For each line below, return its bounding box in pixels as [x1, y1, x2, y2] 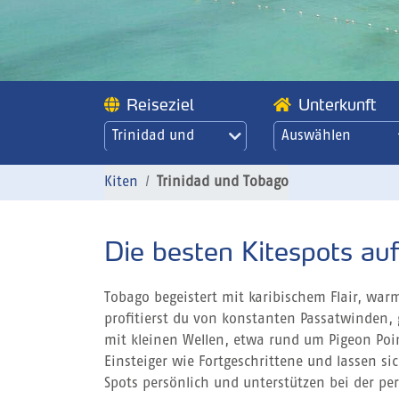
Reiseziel [126, 95, 194, 114]
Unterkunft [298, 95, 377, 114]
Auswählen [281, 129, 351, 143]
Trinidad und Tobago [157, 175, 289, 190]
